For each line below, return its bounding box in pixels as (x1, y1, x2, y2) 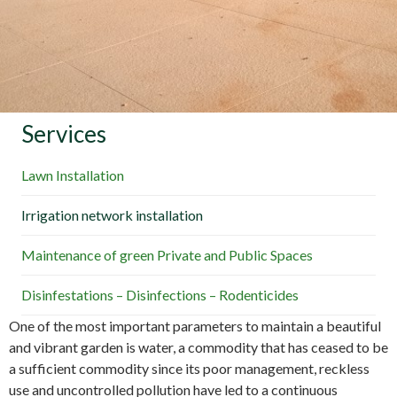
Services (21, 120, 106, 149)
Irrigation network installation (21, 206, 203, 224)
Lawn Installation (21, 167, 124, 184)
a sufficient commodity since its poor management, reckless (9, 360, 370, 378)
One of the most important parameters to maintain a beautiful (9, 317, 381, 335)
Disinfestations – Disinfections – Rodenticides (21, 286, 299, 304)
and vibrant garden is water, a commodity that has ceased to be (9, 339, 388, 356)
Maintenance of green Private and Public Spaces (21, 246, 313, 264)
